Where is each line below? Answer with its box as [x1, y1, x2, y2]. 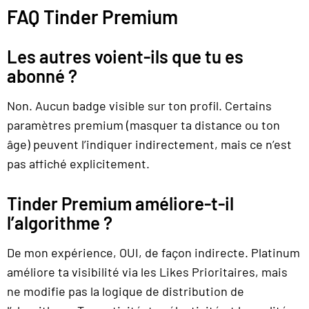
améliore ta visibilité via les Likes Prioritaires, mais [7, 263, 288, 279]
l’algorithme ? [7, 211, 112, 233]
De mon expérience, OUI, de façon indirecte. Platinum [7, 244, 300, 260]
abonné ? [7, 65, 77, 87]
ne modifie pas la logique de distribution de [7, 283, 244, 299]
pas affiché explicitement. [7, 156, 150, 172]
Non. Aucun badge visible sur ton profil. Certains [7, 98, 272, 114]
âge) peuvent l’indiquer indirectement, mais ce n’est [7, 137, 292, 152]
